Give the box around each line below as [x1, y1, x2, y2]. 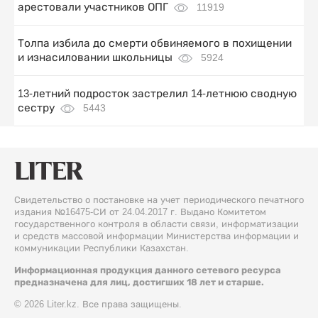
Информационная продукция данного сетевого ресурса [14, 264, 281, 275]
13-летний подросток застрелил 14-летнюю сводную [18, 87, 297, 99]
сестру [18, 101, 55, 114]
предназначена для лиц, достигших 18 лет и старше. [14, 276, 264, 287]
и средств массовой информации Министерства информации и [14, 230, 299, 241]
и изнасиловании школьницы [18, 50, 172, 63]
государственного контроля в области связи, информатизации [14, 218, 299, 229]
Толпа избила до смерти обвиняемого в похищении [18, 36, 292, 49]
